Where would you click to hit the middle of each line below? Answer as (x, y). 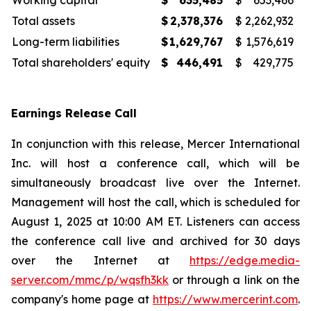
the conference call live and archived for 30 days (155, 241)
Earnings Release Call (74, 113)
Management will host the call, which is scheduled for (155, 202)
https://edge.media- (245, 260)
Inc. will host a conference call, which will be (155, 163)
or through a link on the (234, 280)
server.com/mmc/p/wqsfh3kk (90, 280)
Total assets (43, 21)
